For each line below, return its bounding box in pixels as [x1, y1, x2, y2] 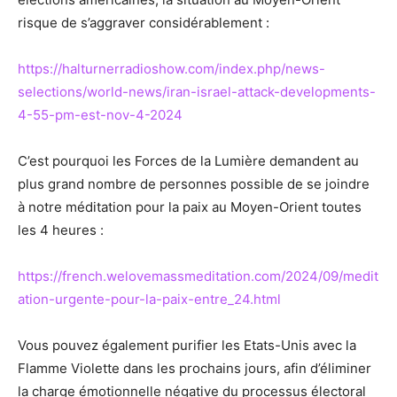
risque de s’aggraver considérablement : [18, 14, 269, 32]
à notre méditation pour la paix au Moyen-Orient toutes [18, 198, 362, 216]
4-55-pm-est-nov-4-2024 [18, 106, 183, 124]
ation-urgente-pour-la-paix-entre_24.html [18, 291, 281, 308]
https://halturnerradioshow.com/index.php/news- [18, 60, 325, 78]
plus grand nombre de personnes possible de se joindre [18, 175, 370, 193]
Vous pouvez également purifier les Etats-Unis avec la [18, 337, 356, 354]
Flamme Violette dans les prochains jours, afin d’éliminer [18, 360, 371, 378]
